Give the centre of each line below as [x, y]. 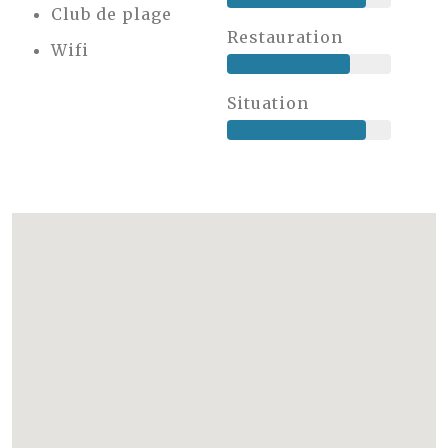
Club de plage [111, 14]
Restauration [284, 37]
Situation [267, 103]
